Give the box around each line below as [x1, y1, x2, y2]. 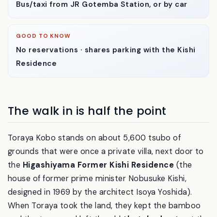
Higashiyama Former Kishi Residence [22, 185, 174, 195]
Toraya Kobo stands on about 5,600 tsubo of [8, 157, 181, 168]
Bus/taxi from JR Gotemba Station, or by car [16, 25, 187, 35]
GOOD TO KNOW [16, 58, 71, 65]
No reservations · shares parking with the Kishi [16, 70, 196, 80]
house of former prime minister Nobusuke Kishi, [8, 198, 187, 209]
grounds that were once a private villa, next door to [8, 171, 204, 182]
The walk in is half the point [8, 128, 167, 144]
